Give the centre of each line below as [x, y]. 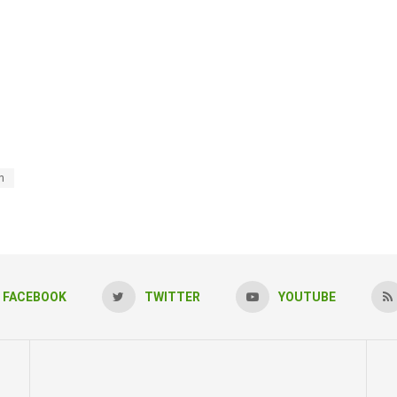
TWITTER [172, 297]
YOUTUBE [307, 297]
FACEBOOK [34, 297]
